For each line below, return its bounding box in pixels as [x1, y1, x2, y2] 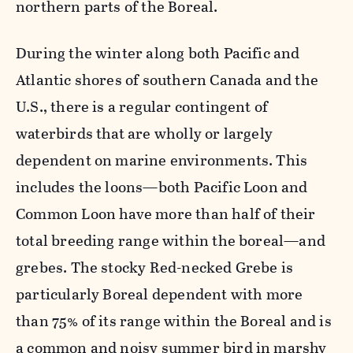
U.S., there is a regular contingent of [16, 95, 269, 118]
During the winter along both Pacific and [16, 41, 300, 65]
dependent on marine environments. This [16, 148, 308, 172]
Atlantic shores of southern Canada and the [16, 68, 318, 91]
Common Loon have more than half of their [16, 202, 316, 225]
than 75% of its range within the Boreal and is [16, 309, 332, 333]
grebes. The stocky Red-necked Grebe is [16, 255, 294, 279]
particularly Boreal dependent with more [16, 282, 303, 306]
